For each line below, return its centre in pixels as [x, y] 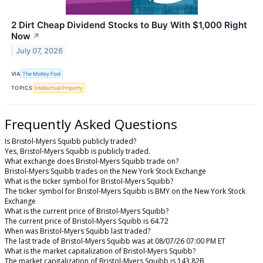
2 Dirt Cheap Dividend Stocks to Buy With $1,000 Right [129, 25]
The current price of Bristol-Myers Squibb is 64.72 [87, 221]
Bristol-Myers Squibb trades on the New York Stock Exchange [105, 171]
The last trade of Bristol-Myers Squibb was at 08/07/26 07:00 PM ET [115, 241]
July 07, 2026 [40, 51]
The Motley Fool [42, 73]
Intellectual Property [59, 88]
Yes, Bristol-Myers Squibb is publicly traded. [77, 151]
